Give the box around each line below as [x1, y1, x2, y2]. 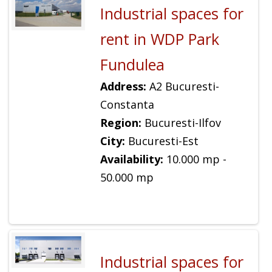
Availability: [100, 152, 163, 167]
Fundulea [100, 54, 165, 75]
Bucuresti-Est [124, 134, 199, 149]
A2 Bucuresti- [146, 79, 219, 94]
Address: [100, 79, 146, 94]
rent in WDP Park [100, 29, 219, 50]
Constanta [100, 97, 154, 112]
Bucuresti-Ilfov [141, 115, 221, 131]
